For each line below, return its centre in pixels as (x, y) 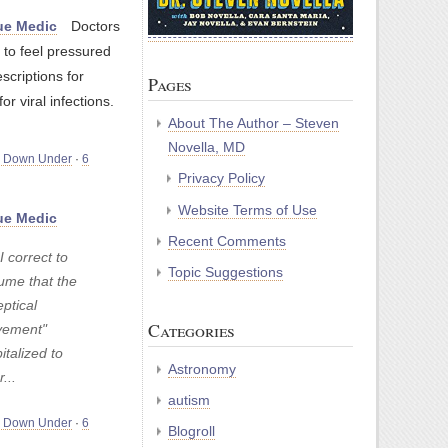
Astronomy (202, 369)
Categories (191, 330)
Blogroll (191, 431)
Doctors (95, 26)
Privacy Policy (221, 178)
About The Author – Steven (253, 123)
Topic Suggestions (225, 272)
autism (189, 400)
